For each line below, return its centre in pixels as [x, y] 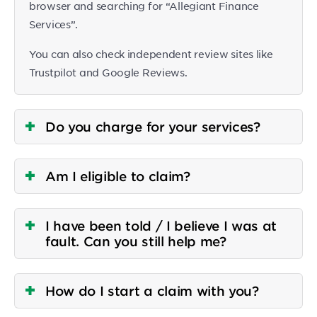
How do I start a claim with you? [152, 291]
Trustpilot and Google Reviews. [108, 72]
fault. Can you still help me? [136, 241]
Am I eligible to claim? [118, 176]
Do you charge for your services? [153, 127]
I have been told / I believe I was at [161, 226]
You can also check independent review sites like [151, 54]
